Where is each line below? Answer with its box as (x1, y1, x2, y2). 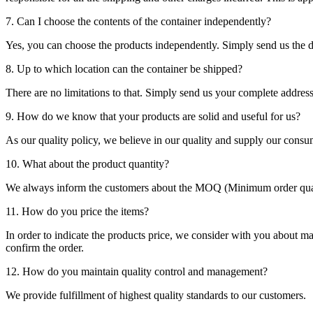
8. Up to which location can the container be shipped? (6, 63, 242, 75)
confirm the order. (6, 242, 84, 254)
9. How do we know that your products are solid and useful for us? (6, 110, 300, 123)
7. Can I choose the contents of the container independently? (6, 15, 271, 28)
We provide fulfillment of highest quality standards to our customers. (6, 289, 306, 302)
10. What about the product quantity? (6, 158, 169, 170)
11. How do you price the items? (6, 205, 149, 218)
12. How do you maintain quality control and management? (6, 265, 268, 278)
